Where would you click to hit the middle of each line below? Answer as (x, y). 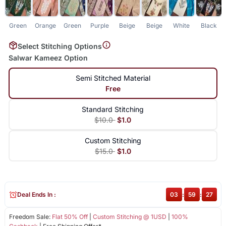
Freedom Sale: (30, 217)
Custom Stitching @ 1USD (129, 217)
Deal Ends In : (36, 195)
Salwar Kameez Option (48, 58)
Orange (45, 25)
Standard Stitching (113, 109)
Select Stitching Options (60, 46)
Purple (100, 25)
